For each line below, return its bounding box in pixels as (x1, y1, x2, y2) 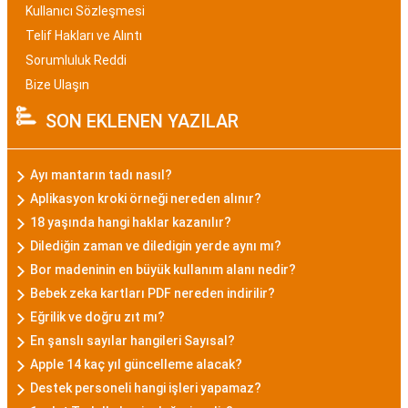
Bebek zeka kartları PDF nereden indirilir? (30, 286, 275, 301)
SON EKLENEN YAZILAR (46, 110, 239, 132)
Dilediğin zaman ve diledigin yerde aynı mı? (30, 239, 281, 253)
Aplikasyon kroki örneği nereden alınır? (30, 191, 261, 206)
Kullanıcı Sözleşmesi (25, 4, 145, 18)
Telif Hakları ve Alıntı (25, 28, 142, 43)
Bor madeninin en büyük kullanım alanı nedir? (30, 262, 296, 277)
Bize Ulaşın (25, 77, 89, 92)
